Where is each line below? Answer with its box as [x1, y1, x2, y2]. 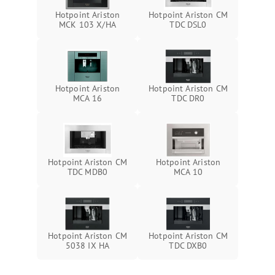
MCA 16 [73, 93, 102, 104]
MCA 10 [174, 166, 203, 177]
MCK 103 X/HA [59, 19, 116, 30]
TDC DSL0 [169, 19, 207, 30]
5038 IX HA [65, 240, 110, 251]
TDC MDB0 [67, 166, 108, 177]
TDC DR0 [171, 93, 205, 104]
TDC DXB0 [169, 240, 207, 251]
